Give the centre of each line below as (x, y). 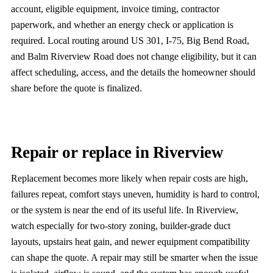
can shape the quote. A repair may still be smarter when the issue (134, 258)
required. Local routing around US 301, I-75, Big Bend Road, (130, 41)
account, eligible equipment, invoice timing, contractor (115, 9)
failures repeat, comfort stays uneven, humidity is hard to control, (135, 194)
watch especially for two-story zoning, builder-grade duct (120, 226)
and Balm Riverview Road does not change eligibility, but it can (133, 57)
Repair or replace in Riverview (117, 153)
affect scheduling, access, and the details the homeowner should (133, 73)
